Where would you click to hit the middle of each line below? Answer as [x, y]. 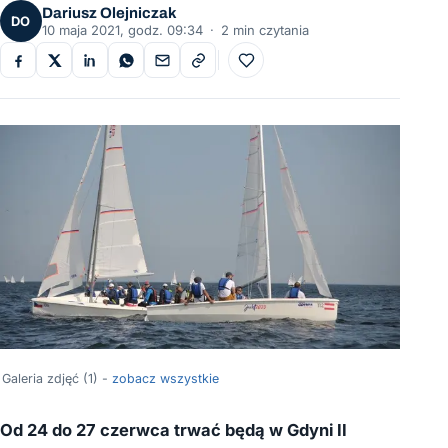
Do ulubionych [290, 66]
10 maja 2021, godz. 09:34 [122, 30]
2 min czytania [265, 30]
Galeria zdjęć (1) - [57, 378]
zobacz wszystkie [165, 378]
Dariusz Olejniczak [109, 13]
